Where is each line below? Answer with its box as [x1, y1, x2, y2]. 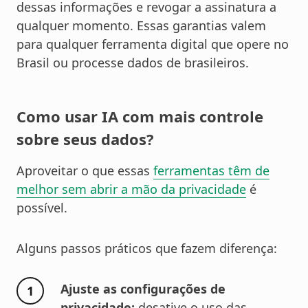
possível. [16, 199, 67, 217]
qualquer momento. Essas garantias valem [16, 17, 266, 34]
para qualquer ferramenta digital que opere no [16, 36, 289, 53]
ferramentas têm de [153, 162, 269, 179]
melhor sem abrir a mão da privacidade [16, 181, 246, 198]
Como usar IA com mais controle [16, 106, 263, 127]
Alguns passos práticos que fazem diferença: [16, 240, 277, 257]
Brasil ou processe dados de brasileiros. [16, 54, 249, 71]
